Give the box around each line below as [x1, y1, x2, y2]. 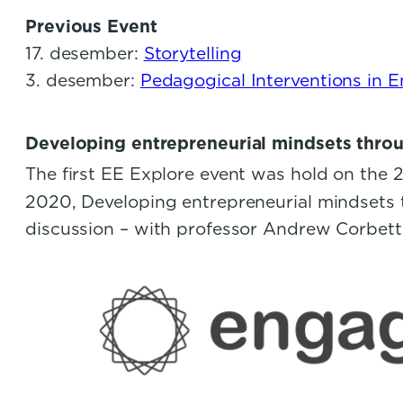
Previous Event [25, 16, 157, 38]
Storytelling [143, 43, 242, 65]
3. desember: [25, 70, 140, 92]
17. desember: [25, 43, 144, 65]
